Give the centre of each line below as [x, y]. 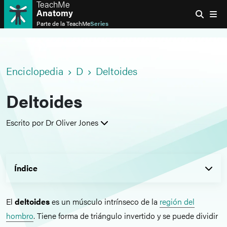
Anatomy [55, 13]
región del [177, 201]
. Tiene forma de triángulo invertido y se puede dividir [126, 216]
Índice [26, 168]
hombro [20, 216]
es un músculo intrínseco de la [105, 201]
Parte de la [51, 23]
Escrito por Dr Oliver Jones [52, 122]
